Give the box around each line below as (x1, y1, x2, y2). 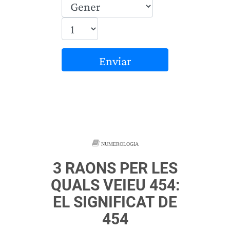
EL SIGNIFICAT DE (53, 193, 177, 211)
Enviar (99, 54, 131, 68)
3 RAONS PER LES (52, 159, 178, 177)
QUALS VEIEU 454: (50, 176, 180, 194)
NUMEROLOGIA (101, 141, 139, 147)
